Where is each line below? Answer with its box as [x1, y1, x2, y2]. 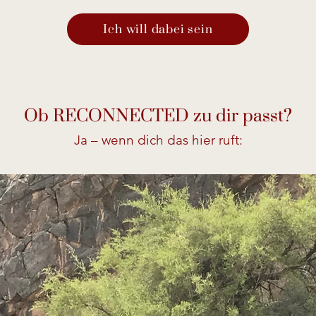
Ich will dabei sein [103, 22, 213, 37]
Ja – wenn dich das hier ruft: [73, 132, 243, 148]
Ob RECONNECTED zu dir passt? [24, 105, 292, 126]
